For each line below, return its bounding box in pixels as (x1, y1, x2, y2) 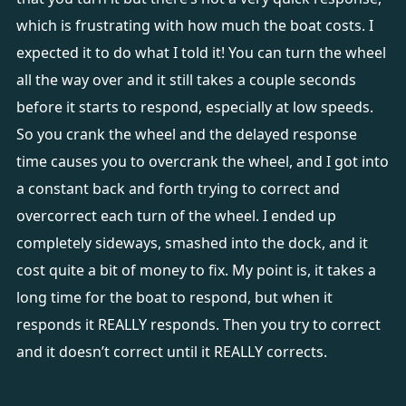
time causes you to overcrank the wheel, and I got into (15, 151, 389, 171)
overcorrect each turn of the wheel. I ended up (15, 206, 336, 226)
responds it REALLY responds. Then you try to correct (15, 314, 381, 334)
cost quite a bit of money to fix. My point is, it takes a (15, 260, 376, 280)
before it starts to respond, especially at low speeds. (15, 97, 373, 117)
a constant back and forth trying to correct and (15, 179, 340, 198)
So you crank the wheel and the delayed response (15, 124, 357, 144)
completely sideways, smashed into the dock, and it (15, 233, 368, 253)
